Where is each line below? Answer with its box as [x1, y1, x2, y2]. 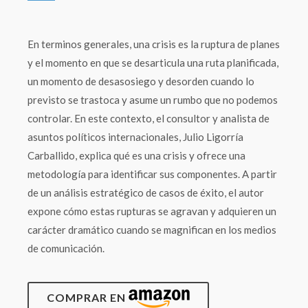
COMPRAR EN [47, 291, 129, 304]
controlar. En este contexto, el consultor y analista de [27, 112, 269, 124]
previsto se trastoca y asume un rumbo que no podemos [27, 93, 278, 106]
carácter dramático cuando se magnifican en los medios [27, 223, 276, 236]
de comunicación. [27, 242, 104, 254]
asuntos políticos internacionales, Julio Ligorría [27, 131, 243, 143]
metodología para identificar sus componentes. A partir [27, 168, 277, 180]
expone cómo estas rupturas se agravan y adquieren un [27, 205, 276, 217]
